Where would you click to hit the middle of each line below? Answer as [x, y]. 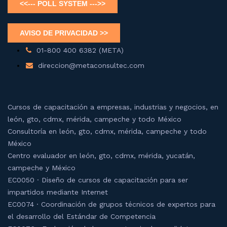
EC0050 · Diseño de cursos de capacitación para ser [98, 180]
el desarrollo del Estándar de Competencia [82, 216]
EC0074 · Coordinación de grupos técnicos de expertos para [111, 204]
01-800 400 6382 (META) [80, 50]
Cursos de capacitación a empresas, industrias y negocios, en [113, 107]
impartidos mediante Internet [58, 192]
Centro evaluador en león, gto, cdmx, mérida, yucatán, [101, 155]
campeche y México [42, 167]
